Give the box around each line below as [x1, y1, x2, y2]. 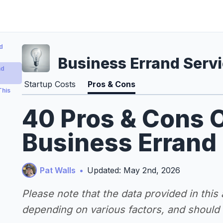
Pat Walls [40, 165, 76, 175]
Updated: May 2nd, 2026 [87, 165, 180, 175]
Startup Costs [24, 79, 76, 89]
